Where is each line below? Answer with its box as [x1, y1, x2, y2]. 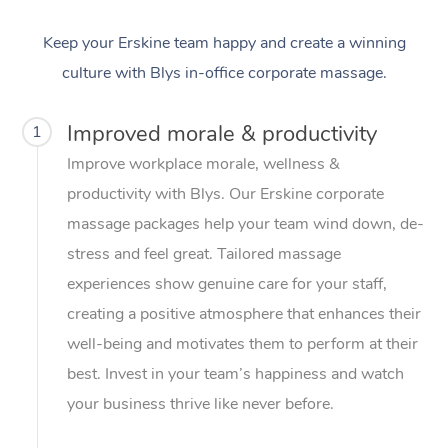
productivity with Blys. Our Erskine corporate [67, 182, 384, 205]
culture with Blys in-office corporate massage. [61, 61, 387, 84]
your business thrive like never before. [67, 392, 334, 415]
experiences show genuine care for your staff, [67, 272, 387, 295]
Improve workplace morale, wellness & [67, 152, 340, 175]
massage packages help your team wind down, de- [67, 212, 424, 235]
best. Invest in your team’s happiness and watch [67, 362, 404, 385]
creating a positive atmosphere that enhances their [67, 302, 421, 325]
